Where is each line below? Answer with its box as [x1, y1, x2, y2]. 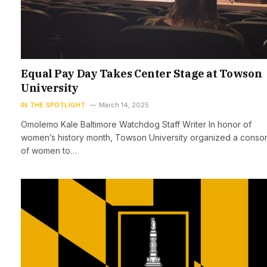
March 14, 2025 [98, 101, 149, 109]
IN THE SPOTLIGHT [21, 101, 86, 109]
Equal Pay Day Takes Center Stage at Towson [21, 67, 262, 80]
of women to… [21, 145, 77, 156]
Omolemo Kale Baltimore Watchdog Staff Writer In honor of [21, 119, 252, 129]
